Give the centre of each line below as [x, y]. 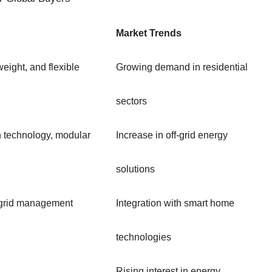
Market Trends [149, 33]
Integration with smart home [175, 203]
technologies [144, 237]
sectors [131, 101]
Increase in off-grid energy [172, 135]
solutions [135, 169]
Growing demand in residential [182, 67]
